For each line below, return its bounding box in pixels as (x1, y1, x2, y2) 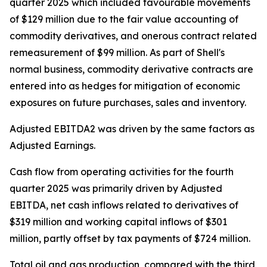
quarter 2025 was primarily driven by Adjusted (10, 182, 222, 194)
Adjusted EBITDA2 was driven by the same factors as (10, 123, 254, 135)
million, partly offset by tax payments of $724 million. (10, 232, 250, 244)
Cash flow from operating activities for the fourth (10, 166, 234, 178)
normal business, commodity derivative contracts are (10, 63, 253, 75)
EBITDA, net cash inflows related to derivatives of (10, 199, 238, 211)
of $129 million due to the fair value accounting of (10, 13, 238, 25)
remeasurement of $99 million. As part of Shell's (10, 46, 225, 58)
